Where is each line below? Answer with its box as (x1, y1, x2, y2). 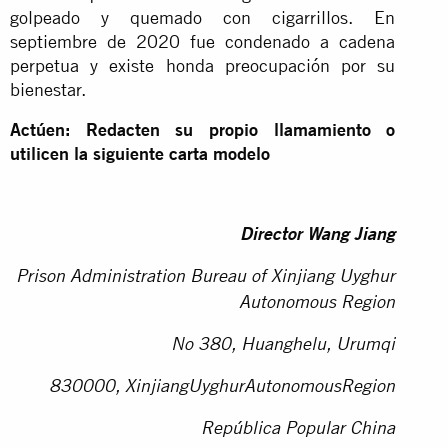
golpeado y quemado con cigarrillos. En (10, 6, 396, 28)
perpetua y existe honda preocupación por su (10, 54, 396, 76)
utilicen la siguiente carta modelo (10, 142, 270, 164)
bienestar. (10, 78, 86, 100)
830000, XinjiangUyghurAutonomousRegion (49, 378, 396, 397)
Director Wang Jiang (240, 226, 396, 245)
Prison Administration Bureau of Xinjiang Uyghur (16, 268, 396, 287)
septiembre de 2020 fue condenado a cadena (10, 30, 396, 52)
